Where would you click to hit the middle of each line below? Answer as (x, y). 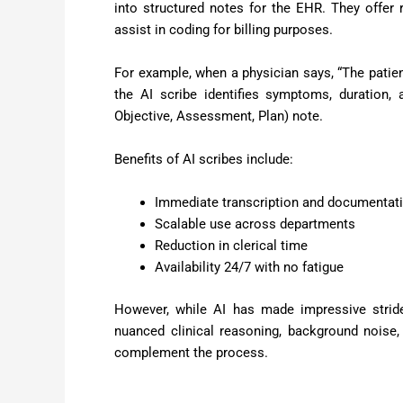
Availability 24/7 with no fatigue (249, 268)
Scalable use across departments (255, 224)
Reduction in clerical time (231, 246)
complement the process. (191, 352)
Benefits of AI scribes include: (204, 160)
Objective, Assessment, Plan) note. (219, 116)
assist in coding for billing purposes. (224, 30)
